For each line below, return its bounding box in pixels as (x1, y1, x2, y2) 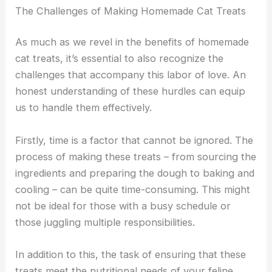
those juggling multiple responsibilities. (15, 216, 199, 228)
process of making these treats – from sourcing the (15, 150, 257, 163)
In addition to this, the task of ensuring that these (15, 248, 246, 260)
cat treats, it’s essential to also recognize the (15, 52, 224, 65)
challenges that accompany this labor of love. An (15, 69, 246, 81)
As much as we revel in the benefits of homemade (15, 36, 250, 49)
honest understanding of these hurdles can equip (15, 85, 246, 98)
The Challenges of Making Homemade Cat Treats (15, 4, 246, 17)
